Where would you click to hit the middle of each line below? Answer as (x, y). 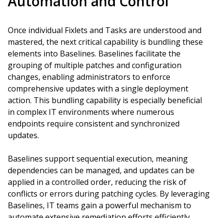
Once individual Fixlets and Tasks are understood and (105, 30)
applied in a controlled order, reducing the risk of (97, 182)
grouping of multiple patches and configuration (95, 65)
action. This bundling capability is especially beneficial (105, 100)
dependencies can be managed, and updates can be (101, 170)
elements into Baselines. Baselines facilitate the (94, 54)
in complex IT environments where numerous (91, 112)
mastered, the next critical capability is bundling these (105, 42)
